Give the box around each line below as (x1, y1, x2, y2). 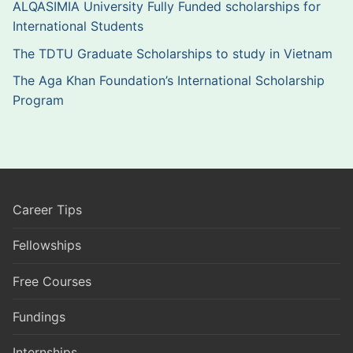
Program (13, 92, 64, 109)
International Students (13, 18, 147, 35)
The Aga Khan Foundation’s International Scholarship (13, 72, 325, 89)
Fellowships (13, 237, 81, 254)
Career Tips (13, 202, 82, 218)
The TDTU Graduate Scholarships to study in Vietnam (13, 45, 336, 61)
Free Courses (13, 273, 91, 289)
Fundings (13, 308, 65, 325)
